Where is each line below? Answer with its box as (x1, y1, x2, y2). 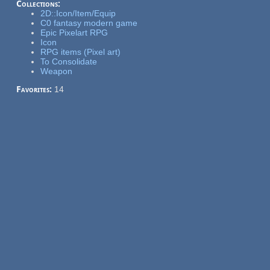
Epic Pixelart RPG (40, 27, 108, 37)
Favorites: (16, 84, 54, 94)
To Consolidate (40, 56, 97, 66)
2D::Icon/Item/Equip (40, 8, 116, 18)
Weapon (40, 66, 72, 76)
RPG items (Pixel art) (40, 46, 121, 57)
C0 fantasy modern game (40, 17, 137, 28)
